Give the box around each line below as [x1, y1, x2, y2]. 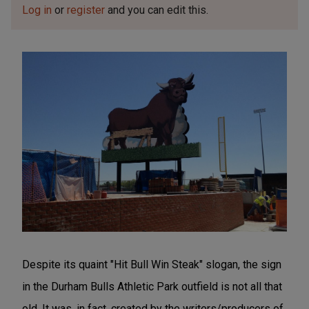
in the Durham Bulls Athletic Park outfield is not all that [22, 279, 282, 293]
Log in [22, 3, 52, 17]
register [67, 3, 105, 17]
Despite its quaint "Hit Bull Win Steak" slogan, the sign [22, 257, 281, 271]
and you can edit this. [105, 3, 208, 17]
